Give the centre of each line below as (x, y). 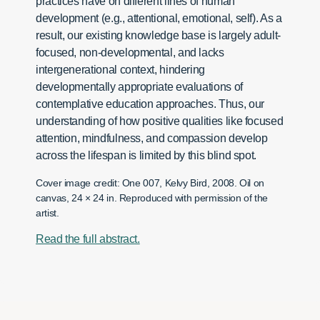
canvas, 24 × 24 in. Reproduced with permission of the (152, 198)
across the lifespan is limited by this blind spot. (146, 156)
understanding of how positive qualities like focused (160, 121)
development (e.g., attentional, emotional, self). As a (159, 19)
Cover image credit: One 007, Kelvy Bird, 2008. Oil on (150, 183)
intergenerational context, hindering (121, 70)
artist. (47, 213)
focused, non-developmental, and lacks (130, 53)
